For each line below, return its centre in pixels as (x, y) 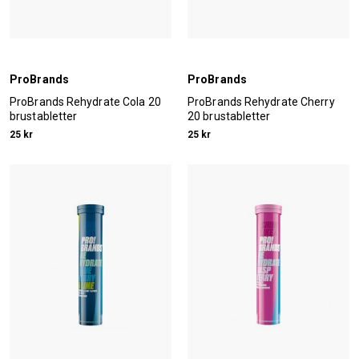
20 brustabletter (229, 116)
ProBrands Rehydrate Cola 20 (85, 101)
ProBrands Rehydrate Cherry (261, 101)
